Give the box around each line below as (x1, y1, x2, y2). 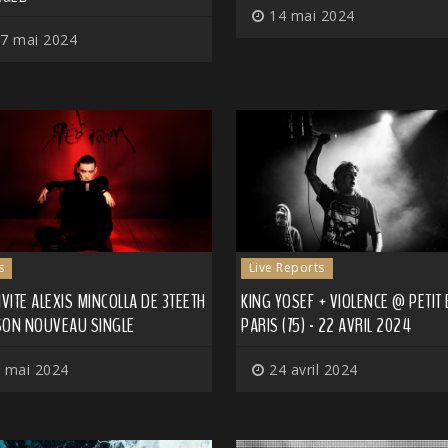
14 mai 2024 (264, 5, 355, 25)
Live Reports (248, 259, 325, 277)
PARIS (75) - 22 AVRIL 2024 (241, 312, 411, 340)
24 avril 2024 (264, 360, 358, 380)
